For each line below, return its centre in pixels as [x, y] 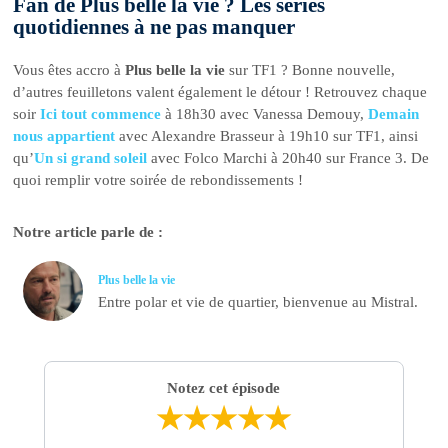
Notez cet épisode [224, 387]
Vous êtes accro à [69, 70]
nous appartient [64, 136]
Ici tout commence [101, 114]
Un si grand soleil [91, 158]
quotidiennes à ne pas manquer [154, 27]
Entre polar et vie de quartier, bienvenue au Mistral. [258, 302]
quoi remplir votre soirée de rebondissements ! [158, 180]
